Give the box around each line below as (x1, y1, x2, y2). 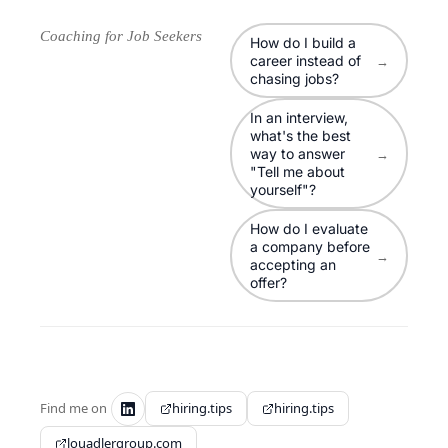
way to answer (249, 144, 345, 162)
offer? (249, 273, 287, 291)
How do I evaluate (249, 219, 368, 237)
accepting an (249, 255, 336, 273)
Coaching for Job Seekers (40, 28, 202, 44)
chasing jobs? (249, 69, 339, 87)
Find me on (40, 399, 107, 417)
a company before (249, 237, 370, 255)
